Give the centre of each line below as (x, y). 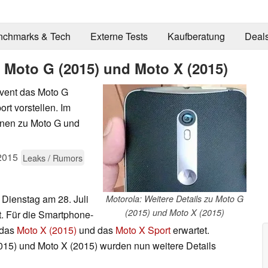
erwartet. (190, 230)
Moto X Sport (143, 230)
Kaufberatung (196, 36)
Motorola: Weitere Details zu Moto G (175, 198)
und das (96, 230)
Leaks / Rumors (53, 157)
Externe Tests (119, 36)
